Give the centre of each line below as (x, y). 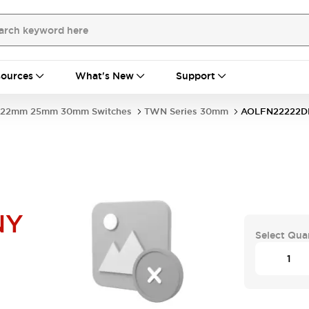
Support (196, 76)
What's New (104, 76)
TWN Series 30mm (186, 111)
